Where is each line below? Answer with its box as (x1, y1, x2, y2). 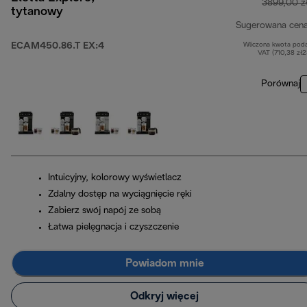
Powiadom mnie (125, 258, 204, 269)
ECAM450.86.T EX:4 (11, 42, 104, 51)
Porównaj (261, 79, 300, 89)
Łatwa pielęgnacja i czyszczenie (48, 223, 179, 232)
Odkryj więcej (130, 291, 199, 302)
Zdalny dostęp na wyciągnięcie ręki (48, 190, 192, 199)
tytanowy (11, 6, 63, 19)
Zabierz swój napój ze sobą (48, 206, 161, 216)
